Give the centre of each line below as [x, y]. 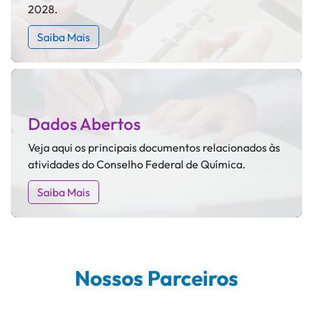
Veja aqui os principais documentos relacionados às [154, 147]
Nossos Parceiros [156, 278]
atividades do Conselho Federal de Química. [137, 164]
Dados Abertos [84, 123]
